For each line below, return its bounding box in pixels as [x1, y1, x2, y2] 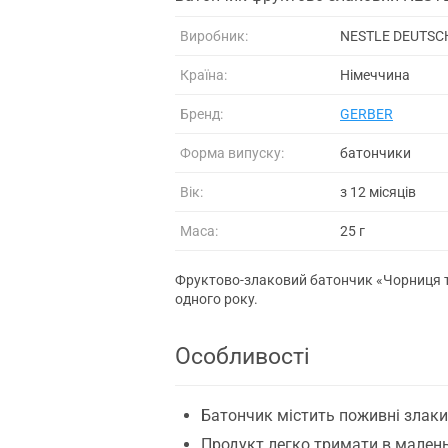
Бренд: [180, 105, 223, 122]
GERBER [340, 105, 393, 122]
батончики [340, 144, 411, 161]
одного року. [175, 290, 258, 307]
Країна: [180, 66, 227, 83]
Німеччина [340, 66, 410, 83]
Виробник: [180, 27, 248, 44]
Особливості [175, 342, 310, 370]
